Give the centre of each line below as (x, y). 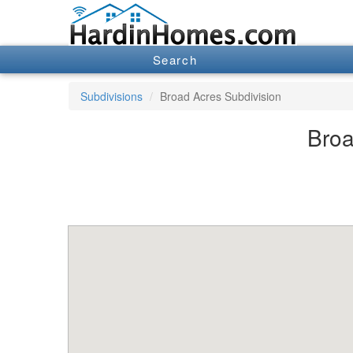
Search (175, 60)
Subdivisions (111, 96)
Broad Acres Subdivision (221, 96)
